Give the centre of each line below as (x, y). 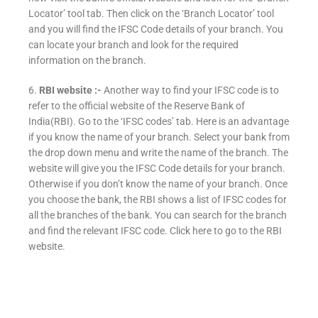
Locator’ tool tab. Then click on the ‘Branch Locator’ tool (151, 14)
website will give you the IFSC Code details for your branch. (157, 169)
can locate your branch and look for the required (133, 45)
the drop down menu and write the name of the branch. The (158, 153)
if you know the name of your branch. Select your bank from (159, 137)
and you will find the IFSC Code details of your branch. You (156, 29)
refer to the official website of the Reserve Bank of (137, 106)
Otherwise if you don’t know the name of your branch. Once (158, 184)
